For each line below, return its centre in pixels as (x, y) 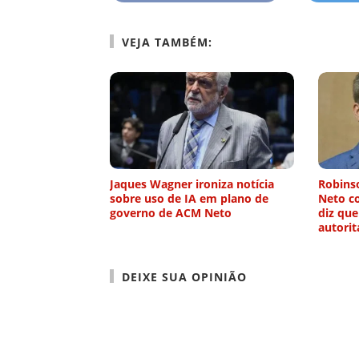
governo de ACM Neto (171, 213)
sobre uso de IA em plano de (189, 199)
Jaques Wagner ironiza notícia (192, 184)
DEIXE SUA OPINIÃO (184, 277)
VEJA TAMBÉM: (167, 42)
